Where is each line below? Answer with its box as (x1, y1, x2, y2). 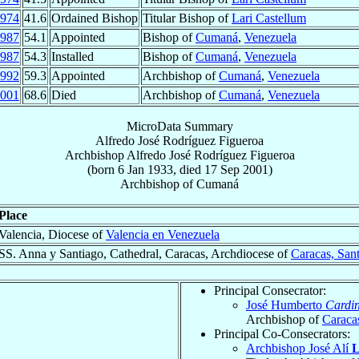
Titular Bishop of (143, 10, 232, 25)
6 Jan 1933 (117, 162, 173, 176)
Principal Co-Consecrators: (214, 326, 350, 341)
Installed (51, 49, 94, 63)
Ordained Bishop (51, 10, 138, 25)
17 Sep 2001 (204, 162, 268, 176)
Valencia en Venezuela (106, 227, 220, 241)
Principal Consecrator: (214, 283, 326, 297)
